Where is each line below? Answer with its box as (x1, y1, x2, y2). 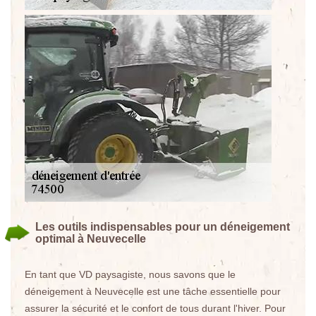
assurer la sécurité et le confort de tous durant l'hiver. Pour (25, 303, 286, 314)
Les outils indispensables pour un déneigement (35, 221, 290, 233)
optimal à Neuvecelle (35, 233, 146, 245)
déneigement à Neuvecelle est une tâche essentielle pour (25, 286, 281, 297)
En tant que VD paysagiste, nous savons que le (25, 269, 236, 280)
